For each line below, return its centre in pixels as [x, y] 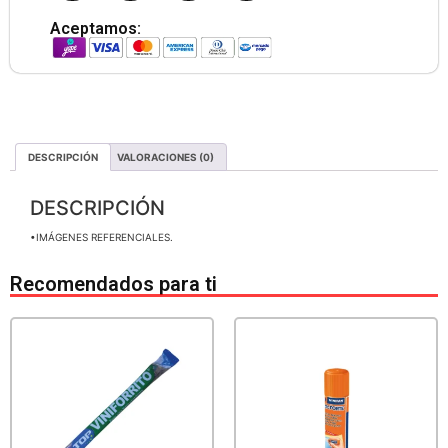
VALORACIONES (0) [165, 157]
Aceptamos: [95, 28]
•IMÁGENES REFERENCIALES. [101, 237]
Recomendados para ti [113, 284]
